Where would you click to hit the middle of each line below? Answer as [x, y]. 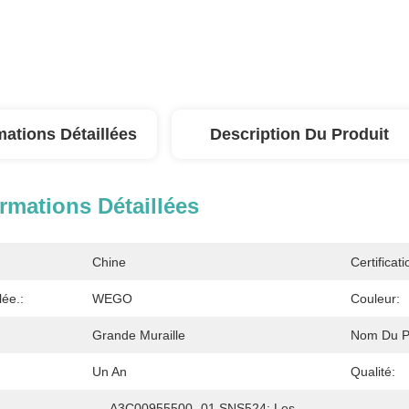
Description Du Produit [299, 134]
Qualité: [373, 372]
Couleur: [375, 299]
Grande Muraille [139, 335]
